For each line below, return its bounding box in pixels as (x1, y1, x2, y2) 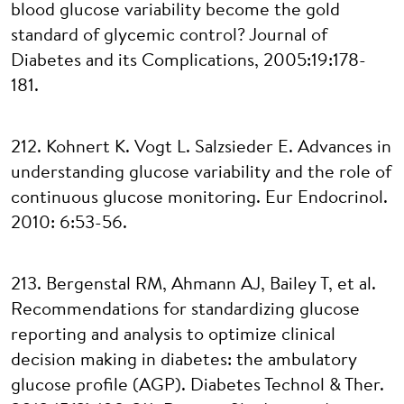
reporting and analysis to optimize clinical (11, 326, 335, 344)
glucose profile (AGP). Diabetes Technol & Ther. (11, 377, 384, 395)
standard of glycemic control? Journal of (11, 27, 327, 45)
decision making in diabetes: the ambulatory (11, 352, 357, 370)
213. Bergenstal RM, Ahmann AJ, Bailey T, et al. (11, 276, 376, 294)
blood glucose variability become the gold (11, 2, 340, 20)
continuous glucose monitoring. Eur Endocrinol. (11, 189, 388, 207)
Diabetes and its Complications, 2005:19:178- (11, 52, 366, 70)
